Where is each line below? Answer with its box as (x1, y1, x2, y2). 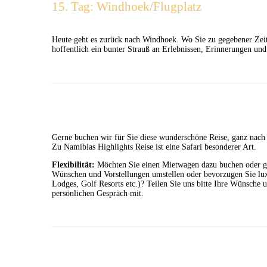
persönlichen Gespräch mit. (52, 188, 144, 198)
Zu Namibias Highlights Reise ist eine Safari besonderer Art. (52, 142, 256, 151)
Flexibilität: (52, 160, 95, 169)
